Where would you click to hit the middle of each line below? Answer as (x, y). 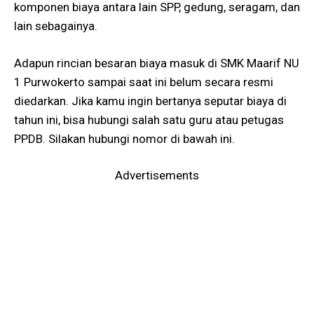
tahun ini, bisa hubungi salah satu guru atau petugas (149, 120)
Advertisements (157, 176)
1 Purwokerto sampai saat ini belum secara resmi (144, 82)
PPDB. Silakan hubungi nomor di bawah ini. (124, 138)
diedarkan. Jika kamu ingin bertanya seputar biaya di (150, 101)
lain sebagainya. (56, 26)
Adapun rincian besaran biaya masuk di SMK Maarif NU (157, 63)
